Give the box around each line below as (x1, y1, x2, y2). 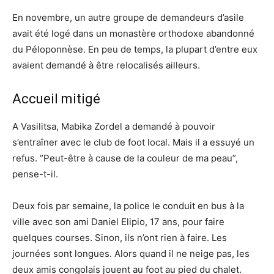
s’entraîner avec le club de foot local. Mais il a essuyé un (12, 136, 254, 148)
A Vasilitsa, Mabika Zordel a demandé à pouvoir (12, 120, 215, 132)
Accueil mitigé (12, 91, 100, 106)
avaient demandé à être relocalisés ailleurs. (12, 59, 200, 71)
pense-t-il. (12, 168, 58, 180)
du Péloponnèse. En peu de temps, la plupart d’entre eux (12, 43, 257, 55)
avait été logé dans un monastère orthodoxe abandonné (12, 27, 254, 39)
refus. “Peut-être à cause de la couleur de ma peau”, (12, 152, 238, 164)
